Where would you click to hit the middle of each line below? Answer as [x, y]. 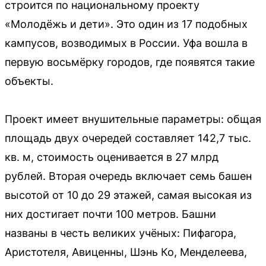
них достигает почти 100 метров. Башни [110, 214]
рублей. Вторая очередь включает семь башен [128, 176]
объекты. [29, 81]
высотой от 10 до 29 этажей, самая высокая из [128, 195]
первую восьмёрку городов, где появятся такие [130, 62]
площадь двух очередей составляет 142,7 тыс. [128, 138]
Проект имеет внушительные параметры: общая [133, 119]
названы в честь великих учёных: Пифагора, [121, 233]
